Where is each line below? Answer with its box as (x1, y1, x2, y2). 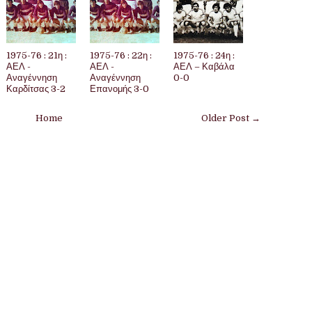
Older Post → (201, 112, 260, 123)
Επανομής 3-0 (90, 83, 149, 94)
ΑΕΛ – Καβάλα (173, 61, 235, 72)
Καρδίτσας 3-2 (6, 83, 65, 94)
